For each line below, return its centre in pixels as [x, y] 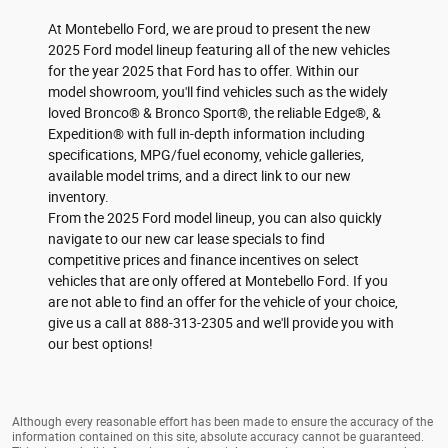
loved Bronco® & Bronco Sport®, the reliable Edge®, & [215, 112]
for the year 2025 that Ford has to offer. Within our [204, 70]
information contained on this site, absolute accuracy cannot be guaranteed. [218, 436]
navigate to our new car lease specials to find [187, 238]
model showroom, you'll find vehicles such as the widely [218, 91]
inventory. [79, 196]
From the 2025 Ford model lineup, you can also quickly [215, 217]
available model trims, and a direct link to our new [200, 175]
